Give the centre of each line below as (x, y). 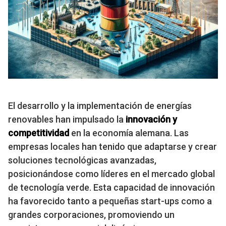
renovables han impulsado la (67, 119)
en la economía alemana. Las (129, 133)
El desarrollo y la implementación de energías (100, 105)
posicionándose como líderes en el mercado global (111, 174)
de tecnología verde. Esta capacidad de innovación (111, 187)
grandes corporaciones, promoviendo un (91, 214)
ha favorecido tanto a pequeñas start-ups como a (110, 201)
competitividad (39, 133)
